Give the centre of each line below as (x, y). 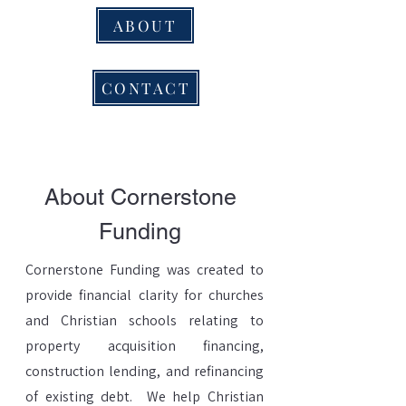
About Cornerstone (140, 197)
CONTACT (146, 88)
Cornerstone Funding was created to (145, 270)
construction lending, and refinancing (145, 371)
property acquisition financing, (145, 346)
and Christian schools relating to (145, 320)
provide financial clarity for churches (145, 295)
